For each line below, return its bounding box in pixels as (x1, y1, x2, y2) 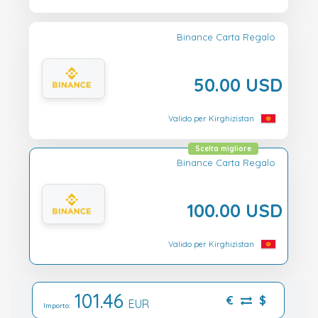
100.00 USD (187, 199, 283, 222)
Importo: (43, 300, 75, 310)
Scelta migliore (195, 144, 251, 154)
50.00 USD (194, 72, 283, 96)
